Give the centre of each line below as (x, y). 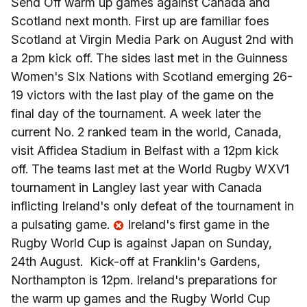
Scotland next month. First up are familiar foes (140, 21)
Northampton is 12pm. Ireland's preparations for (144, 280)
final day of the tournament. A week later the (136, 113)
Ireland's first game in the (197, 224)
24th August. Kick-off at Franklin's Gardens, (136, 261)
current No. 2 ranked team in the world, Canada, (146, 132)
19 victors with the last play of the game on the (142, 95)
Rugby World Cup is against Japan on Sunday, (142, 243)
